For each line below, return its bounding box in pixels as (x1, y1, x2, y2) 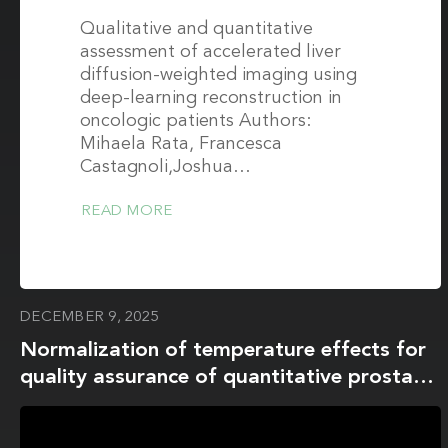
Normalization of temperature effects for (20, 340, 426, 361)
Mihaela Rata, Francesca (80, 135, 282, 153)
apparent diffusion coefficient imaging (20, 394, 393, 415)
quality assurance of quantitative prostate (20, 367, 433, 388)
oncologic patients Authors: (80, 112, 311, 130)
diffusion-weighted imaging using (80, 66, 357, 84)
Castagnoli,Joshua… (80, 158, 251, 176)
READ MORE (81, 204, 173, 219)
